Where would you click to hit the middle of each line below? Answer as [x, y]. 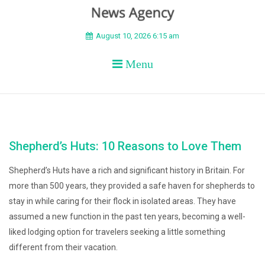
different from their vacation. [63, 247]
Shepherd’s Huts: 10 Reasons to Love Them [125, 146]
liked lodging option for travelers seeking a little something [117, 232]
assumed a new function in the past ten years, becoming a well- [127, 216]
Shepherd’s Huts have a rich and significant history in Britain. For [127, 170]
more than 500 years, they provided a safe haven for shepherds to [132, 186]
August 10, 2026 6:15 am [138, 36]
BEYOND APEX [106, 44]
